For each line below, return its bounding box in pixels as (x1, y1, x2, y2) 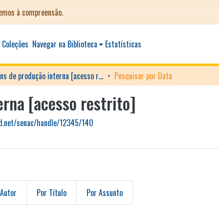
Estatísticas (105, 38, 142, 50)
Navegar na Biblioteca (32, 38, 98, 50)
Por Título (37, 187, 66, 198)
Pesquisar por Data (114, 70, 172, 82)
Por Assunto (87, 187, 123, 198)
